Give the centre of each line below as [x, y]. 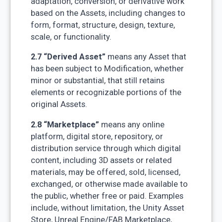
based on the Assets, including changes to [108, 13]
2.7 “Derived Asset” [68, 57]
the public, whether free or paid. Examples [107, 196]
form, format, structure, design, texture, [103, 25]
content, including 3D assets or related [101, 160]
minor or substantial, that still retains [97, 81]
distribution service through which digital [106, 148]
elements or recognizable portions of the [106, 93]
